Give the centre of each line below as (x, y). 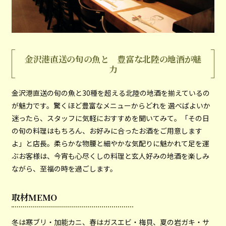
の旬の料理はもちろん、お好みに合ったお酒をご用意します (107, 131)
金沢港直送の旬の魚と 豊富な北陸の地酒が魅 (113, 59)
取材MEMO (34, 197)
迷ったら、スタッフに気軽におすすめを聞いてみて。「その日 (110, 118)
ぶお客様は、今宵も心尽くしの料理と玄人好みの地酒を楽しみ (110, 156)
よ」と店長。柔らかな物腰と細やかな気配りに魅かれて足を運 (110, 144)
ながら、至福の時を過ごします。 (64, 169)
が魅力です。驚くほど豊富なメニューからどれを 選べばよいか (111, 106)
